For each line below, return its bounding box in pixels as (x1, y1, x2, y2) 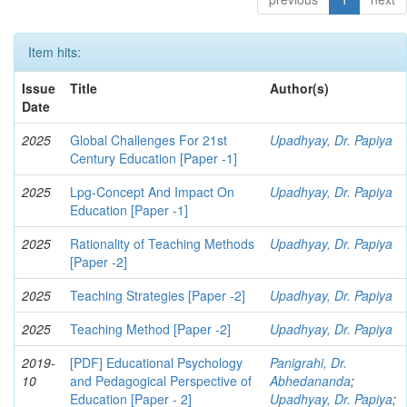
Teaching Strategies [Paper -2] (70, 286, 245, 305)
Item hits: (28, 43, 81, 62)
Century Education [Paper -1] (70, 149, 237, 168)
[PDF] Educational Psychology (70, 353, 243, 372)
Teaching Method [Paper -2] (70, 320, 231, 339)
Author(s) (270, 79, 329, 98)
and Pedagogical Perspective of (70, 372, 252, 391)
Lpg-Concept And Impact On (70, 183, 234, 202)
